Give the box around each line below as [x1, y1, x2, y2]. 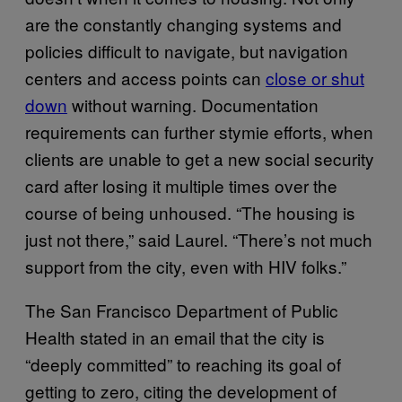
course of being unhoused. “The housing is [25, 199, 355, 224]
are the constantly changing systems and [25, 11, 342, 36]
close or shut [266, 65, 364, 90]
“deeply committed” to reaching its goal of [25, 351, 341, 376]
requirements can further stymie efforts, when [25, 118, 373, 144]
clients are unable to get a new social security [25, 145, 374, 170]
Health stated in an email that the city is [25, 324, 325, 349]
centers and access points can [25, 65, 266, 90]
